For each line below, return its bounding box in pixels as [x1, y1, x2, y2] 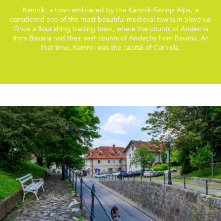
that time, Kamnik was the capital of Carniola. [40, 44, 181, 52]
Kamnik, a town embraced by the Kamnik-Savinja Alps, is [22, 7, 199, 14]
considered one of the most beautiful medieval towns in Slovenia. [9, 16, 212, 24]
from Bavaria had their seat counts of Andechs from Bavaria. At [13, 35, 208, 42]
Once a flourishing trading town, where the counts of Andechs [13, 26, 208, 33]
